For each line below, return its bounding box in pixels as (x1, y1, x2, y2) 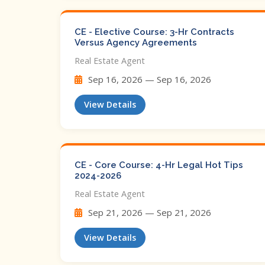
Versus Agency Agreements (75, 37, 197, 48)
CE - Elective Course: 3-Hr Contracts (75, 27, 234, 37)
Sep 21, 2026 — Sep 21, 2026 (86, 206, 211, 218)
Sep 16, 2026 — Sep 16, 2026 (86, 73, 211, 85)
